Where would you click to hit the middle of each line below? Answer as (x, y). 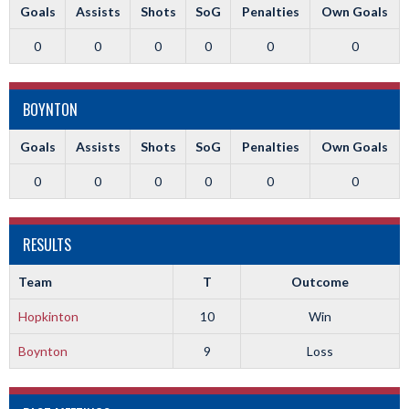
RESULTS (47, 245)
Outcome (320, 282)
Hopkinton (48, 316)
